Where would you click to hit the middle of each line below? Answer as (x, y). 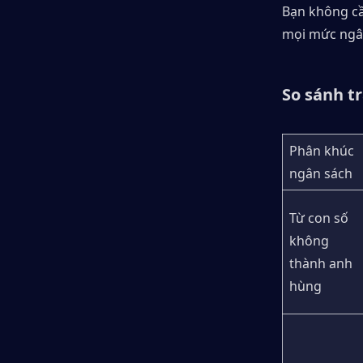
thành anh (321, 264)
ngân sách (321, 174)
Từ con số (319, 218)
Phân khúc (322, 151)
